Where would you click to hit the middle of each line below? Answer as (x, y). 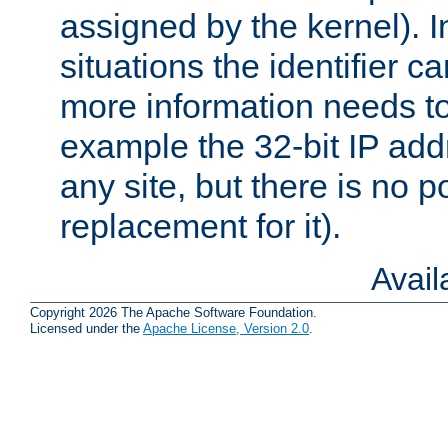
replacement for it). (200, 225)
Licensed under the (86, 329)
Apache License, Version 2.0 (226, 329)
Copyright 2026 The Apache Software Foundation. (173, 313)
